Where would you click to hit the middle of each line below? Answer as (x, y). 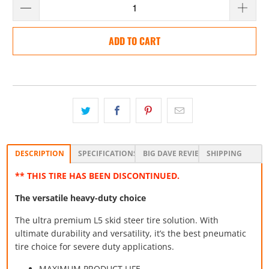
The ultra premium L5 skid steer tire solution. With (117, 220)
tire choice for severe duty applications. (95, 246)
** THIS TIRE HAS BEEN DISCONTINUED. (99, 175)
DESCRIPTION (40, 153)
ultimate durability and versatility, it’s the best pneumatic (131, 233)
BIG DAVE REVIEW (174, 153)
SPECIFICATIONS (107, 153)
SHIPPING (225, 153)
